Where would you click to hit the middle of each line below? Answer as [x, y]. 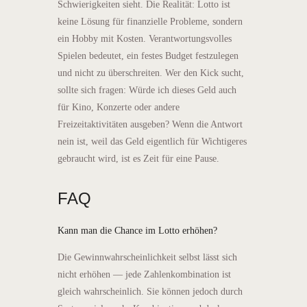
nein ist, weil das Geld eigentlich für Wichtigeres [152, 141]
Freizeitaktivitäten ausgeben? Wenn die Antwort [150, 124]
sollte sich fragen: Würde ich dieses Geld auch [147, 90]
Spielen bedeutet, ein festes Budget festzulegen [148, 56]
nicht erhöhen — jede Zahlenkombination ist [144, 274]
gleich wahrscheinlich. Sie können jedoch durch [150, 291]
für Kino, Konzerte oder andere [119, 107]
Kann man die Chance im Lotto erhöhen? [137, 230]
